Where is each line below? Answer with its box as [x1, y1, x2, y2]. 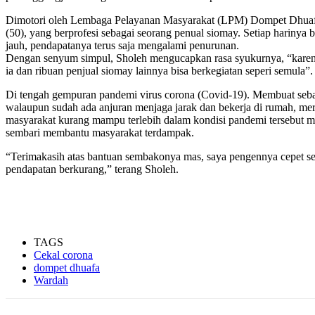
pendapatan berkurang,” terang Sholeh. [6, 162, 179, 175]
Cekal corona [34, 248, 93, 261]
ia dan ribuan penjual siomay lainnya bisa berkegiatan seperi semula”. [6, 64, 313, 77]
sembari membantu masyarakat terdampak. [6, 126, 194, 139]
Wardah [34, 274, 68, 286]
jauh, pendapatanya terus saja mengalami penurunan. [6, 39, 239, 51]
